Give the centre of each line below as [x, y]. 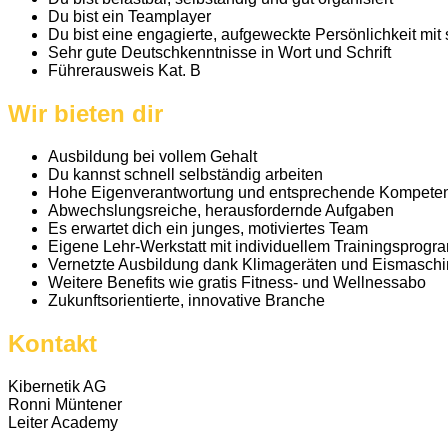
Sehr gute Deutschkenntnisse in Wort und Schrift [219, 53]
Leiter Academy [63, 422]
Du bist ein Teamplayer [129, 17]
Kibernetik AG [57, 386]
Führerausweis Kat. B [124, 71]
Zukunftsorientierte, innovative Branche [186, 301]
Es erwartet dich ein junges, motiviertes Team [208, 229]
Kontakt [52, 344]
